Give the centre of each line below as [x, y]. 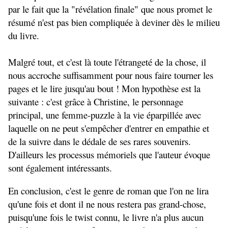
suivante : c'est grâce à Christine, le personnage [96, 102]
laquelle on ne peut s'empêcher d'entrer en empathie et [109, 128]
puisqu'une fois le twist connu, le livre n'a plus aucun [106, 217]
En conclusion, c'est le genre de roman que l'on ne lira [108, 191]
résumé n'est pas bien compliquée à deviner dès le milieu [114, 22]
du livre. [24, 36]
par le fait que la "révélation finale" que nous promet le [110, 9]
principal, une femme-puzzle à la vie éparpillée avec [105, 115]
